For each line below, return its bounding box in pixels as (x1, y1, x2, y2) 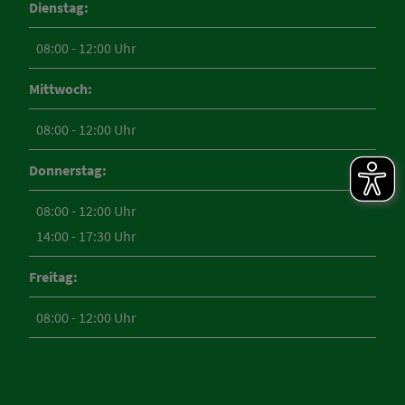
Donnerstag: (29, 161, 107, 180)
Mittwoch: (29, 80, 92, 99)
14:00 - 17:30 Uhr (36, 227, 137, 246)
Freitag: (29, 268, 78, 287)
